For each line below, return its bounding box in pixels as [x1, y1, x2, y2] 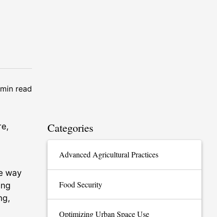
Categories [47, 120, 93, 135]
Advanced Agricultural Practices [59, 149, 158, 160]
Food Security [59, 179, 102, 189]
